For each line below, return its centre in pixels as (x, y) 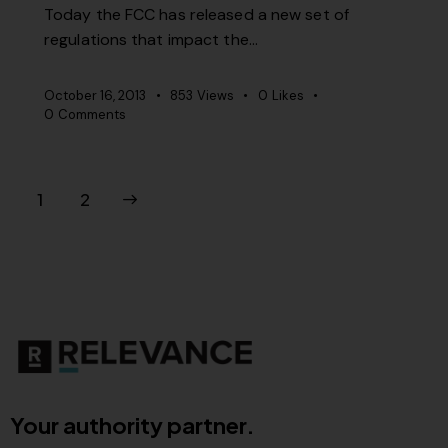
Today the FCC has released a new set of (196, 15)
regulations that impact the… (151, 40)
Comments (91, 115)
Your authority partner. (132, 424)
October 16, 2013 (95, 96)
